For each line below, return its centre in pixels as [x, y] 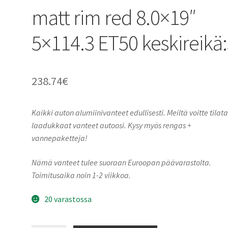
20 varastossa [68, 199]
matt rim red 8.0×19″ [114, 17]
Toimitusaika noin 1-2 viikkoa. [81, 175]
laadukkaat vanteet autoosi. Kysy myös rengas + [112, 125]
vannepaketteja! [60, 138]
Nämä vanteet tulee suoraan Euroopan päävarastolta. [122, 162]
